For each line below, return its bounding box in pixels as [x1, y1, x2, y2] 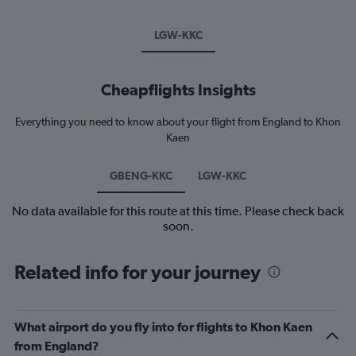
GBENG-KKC [110, 168, 172, 182]
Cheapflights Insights [100, 79, 256, 99]
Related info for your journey [14, 260, 261, 283]
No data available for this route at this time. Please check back [12, 203, 344, 219]
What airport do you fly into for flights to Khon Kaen [14, 319, 312, 334]
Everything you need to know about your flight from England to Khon [15, 114, 341, 128]
